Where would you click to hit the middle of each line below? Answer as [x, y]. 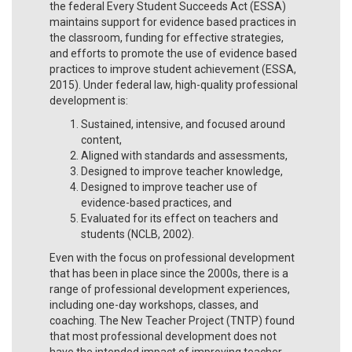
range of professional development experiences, [170, 289]
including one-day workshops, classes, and [154, 304]
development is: [89, 100]
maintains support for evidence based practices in [173, 22]
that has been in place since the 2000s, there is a [169, 273]
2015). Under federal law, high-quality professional [174, 84]
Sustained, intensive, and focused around [183, 124]
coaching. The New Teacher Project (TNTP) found [172, 320]
